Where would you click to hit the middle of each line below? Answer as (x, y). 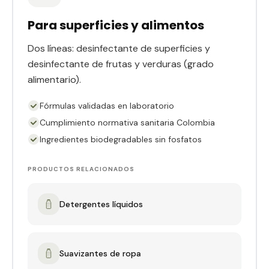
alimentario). (54, 80)
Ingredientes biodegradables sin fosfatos (121, 140)
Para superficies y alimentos (116, 26)
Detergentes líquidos (101, 204)
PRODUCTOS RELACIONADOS (81, 169)
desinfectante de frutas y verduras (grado (121, 64)
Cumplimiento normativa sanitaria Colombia (127, 123)
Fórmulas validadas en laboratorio (107, 106)
